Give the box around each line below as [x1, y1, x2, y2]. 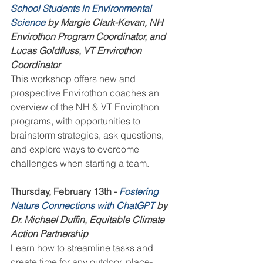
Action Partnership [11, 228, 88, 240]
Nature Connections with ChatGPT [11, 200, 154, 212]
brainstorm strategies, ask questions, [11, 129, 166, 141]
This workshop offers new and [11, 73, 138, 85]
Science [11, 16, 45, 29]
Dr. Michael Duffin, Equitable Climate [11, 214, 167, 226]
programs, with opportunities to [11, 115, 143, 127]
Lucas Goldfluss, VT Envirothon [11, 45, 144, 57]
